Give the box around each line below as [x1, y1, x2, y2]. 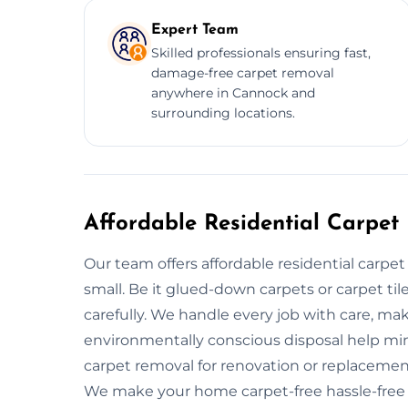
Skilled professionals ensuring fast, [151, 44, 371, 61]
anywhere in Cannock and [151, 84, 315, 101]
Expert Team [151, 22, 239, 37]
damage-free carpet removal [151, 64, 334, 81]
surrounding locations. [151, 104, 295, 121]
